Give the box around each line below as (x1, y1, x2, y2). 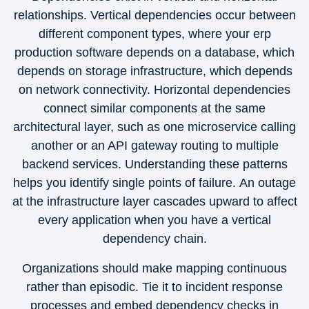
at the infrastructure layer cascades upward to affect (12, 195, 297, 208)
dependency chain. (102, 232, 207, 246)
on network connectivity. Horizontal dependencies (19, 83, 290, 97)
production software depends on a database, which (14, 46, 295, 59)
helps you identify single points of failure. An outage (13, 176, 296, 190)
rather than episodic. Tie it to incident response (26, 280, 283, 294)
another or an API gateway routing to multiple (30, 139, 279, 152)
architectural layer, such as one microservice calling (13, 120, 296, 134)
